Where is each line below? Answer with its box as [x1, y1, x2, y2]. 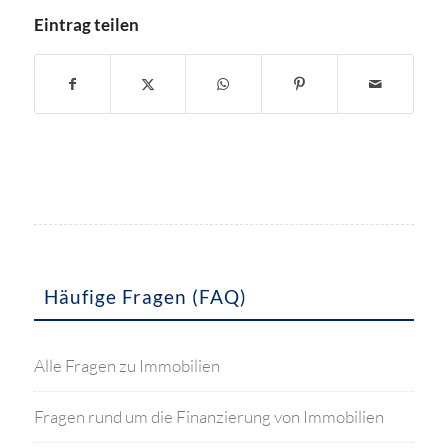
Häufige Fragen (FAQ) [43, 286, 247, 308]
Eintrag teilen [33, 14, 139, 35]
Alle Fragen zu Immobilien [33, 355, 220, 376]
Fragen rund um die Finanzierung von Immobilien [33, 406, 384, 427]
